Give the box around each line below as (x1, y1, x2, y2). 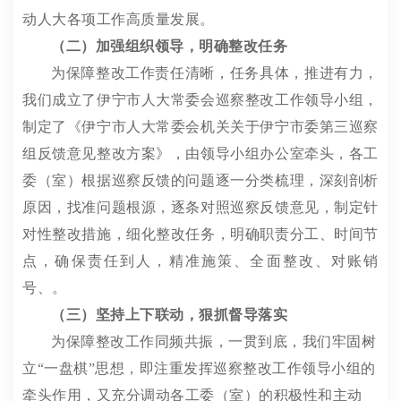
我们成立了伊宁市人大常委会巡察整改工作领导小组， (22, 92, 379, 107)
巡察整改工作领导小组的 (213, 361, 376, 376)
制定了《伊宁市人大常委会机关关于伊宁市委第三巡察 (22, 119, 379, 134)
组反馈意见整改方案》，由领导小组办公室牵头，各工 (22, 146, 379, 161)
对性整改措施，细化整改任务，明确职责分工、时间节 (22, 226, 379, 242)
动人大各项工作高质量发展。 (22, 12, 215, 27)
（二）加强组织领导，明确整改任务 (51, 38, 287, 54)
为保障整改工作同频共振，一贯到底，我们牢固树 (51, 334, 376, 349)
